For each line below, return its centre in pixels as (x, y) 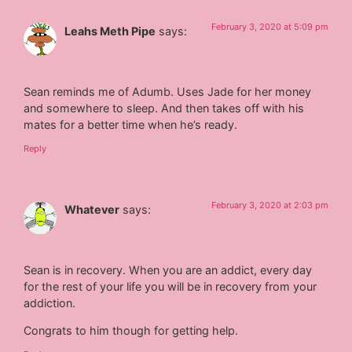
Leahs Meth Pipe (110, 31)
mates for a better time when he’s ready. (131, 125)
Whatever (92, 209)
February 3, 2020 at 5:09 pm (269, 26)
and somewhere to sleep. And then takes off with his (164, 108)
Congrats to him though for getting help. (131, 331)
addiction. (50, 302)
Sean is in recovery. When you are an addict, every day (168, 269)
